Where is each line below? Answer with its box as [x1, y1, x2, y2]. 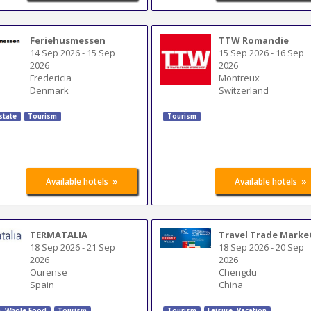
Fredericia [30, 71, 72, 84]
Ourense [30, 265, 68, 278]
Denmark [30, 83, 69, 96]
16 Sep [276, 46, 305, 59]
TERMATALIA [30, 228, 88, 241]
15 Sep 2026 [219, 46, 269, 59]
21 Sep [87, 240, 116, 253]
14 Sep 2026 [30, 46, 81, 59]
